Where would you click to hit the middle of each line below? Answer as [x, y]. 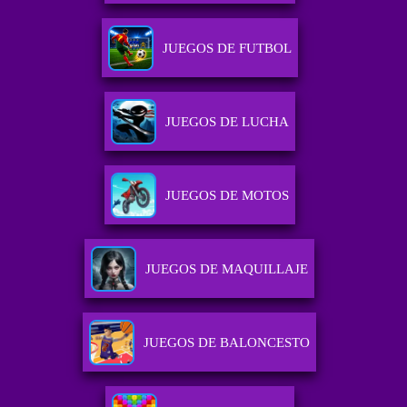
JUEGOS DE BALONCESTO [227, 343]
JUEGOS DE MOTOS [227, 196]
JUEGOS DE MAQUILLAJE [227, 269]
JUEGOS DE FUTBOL [227, 49]
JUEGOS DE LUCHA [227, 122]
